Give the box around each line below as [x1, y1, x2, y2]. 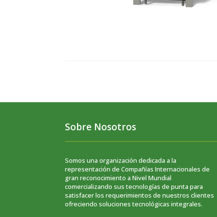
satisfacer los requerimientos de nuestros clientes [65, 191, 215, 200]
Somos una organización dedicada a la [65, 156, 177, 165]
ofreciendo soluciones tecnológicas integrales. [65, 200, 203, 209]
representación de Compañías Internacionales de [65, 165, 210, 174]
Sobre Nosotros [65, 120, 137, 133]
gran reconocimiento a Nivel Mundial [65, 173, 172, 183]
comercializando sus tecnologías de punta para [65, 182, 203, 191]
